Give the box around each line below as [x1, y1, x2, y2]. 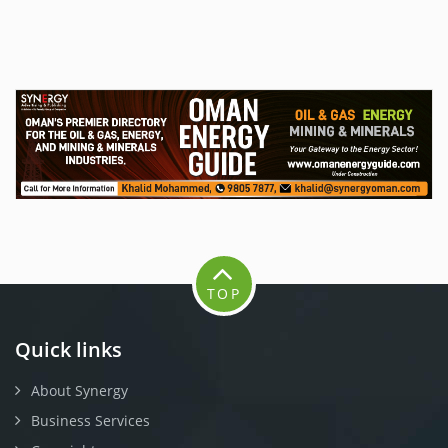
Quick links [15, 336, 122, 363]
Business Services [31, 411, 150, 430]
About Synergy [31, 381, 128, 400]
